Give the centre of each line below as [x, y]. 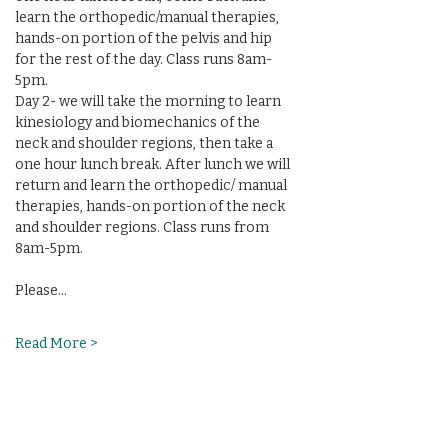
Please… [41, 290]
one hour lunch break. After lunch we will [154, 164]
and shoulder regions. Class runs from [143, 227]
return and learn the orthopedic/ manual [152, 185]
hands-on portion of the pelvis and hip [145, 38]
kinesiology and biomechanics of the [139, 122]
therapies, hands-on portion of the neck [153, 206]
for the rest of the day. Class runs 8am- [143, 59]
